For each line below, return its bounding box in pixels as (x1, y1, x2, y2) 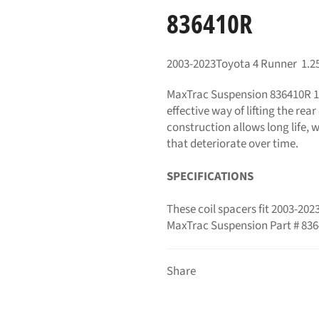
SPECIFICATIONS (167, 167, 253, 185)
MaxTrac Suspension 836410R (167, 85, 311, 103)
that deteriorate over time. (167, 135, 298, 152)
